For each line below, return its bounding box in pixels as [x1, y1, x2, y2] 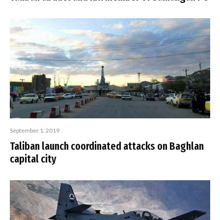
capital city [10, 152, 56, 165]
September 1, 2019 [10, 127, 59, 134]
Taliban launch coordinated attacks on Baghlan [10, 139, 204, 153]
